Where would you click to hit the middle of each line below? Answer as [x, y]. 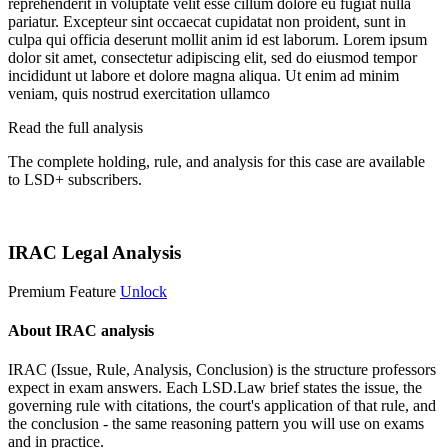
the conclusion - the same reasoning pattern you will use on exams [216, 424]
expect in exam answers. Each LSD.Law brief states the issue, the [215, 388]
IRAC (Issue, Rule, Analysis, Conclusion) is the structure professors [222, 370]
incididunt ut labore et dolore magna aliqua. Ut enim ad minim [203, 76]
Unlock [143, 291]
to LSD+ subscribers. [75, 180]
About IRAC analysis [81, 330]
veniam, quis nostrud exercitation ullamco [139, 94]
